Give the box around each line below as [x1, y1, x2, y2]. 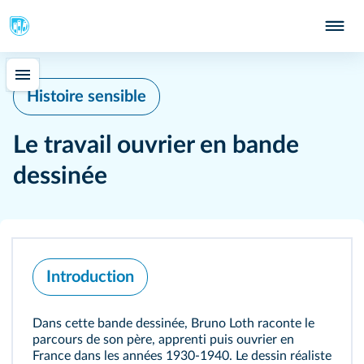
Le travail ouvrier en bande [13, 133, 299, 158]
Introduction [46, 269, 134, 285]
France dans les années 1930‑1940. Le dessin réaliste [32, 349, 331, 362]
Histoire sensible [27, 89, 146, 105]
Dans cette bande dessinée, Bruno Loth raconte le [32, 317, 314, 330]
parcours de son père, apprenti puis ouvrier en [32, 333, 294, 346]
